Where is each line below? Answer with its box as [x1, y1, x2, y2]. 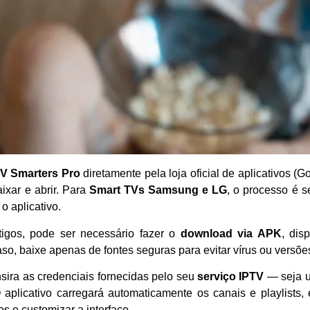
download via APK [180, 227, 282, 239]
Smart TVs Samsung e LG [89, 184, 228, 197]
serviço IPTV [197, 270, 264, 282]
